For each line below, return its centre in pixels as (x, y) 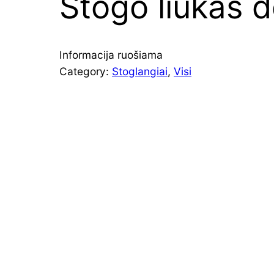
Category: (86, 71)
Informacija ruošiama (111, 54)
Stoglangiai (140, 71)
